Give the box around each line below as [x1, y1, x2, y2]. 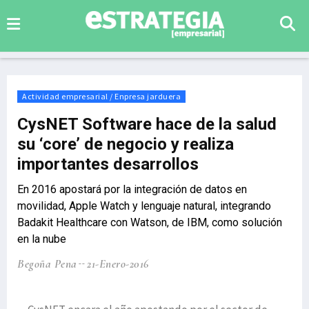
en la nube [17, 232, 66, 246]
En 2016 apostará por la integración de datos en [17, 183, 247, 196]
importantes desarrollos [17, 154, 199, 174]
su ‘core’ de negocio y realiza [17, 134, 234, 154]
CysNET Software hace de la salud [17, 114, 277, 134]
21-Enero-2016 [87, 257, 149, 271]
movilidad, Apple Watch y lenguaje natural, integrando [17, 199, 271, 212]
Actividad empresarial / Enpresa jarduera [22, 91, 181, 101]
